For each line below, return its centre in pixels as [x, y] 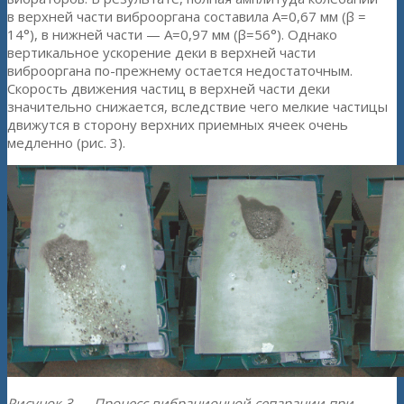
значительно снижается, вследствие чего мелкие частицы [197, 107]
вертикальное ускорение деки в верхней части [161, 53]
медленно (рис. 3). [66, 143]
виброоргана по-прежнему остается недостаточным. [180, 71]
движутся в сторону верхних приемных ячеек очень [178, 125]
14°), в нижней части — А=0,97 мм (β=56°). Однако [172, 35]
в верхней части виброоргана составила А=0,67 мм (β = [187, 17]
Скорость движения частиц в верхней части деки [169, 89]
